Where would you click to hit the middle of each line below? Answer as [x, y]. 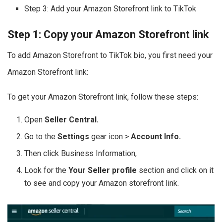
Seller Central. [72, 120]
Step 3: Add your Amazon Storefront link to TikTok [111, 8]
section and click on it [175, 170]
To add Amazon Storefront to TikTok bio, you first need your [110, 55]
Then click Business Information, [82, 154]
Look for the [47, 170]
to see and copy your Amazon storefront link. [102, 183]
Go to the [41, 137]
